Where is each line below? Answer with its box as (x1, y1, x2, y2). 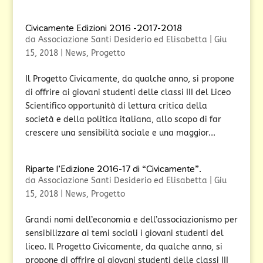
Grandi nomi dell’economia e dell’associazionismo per (25, 215, 238, 225)
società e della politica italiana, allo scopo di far (25, 114, 221, 124)
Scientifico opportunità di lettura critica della (25, 101, 207, 111)
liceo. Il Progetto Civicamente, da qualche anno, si (25, 242, 222, 252)
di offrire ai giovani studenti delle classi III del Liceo (25, 87, 231, 97)
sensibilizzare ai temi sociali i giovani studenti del (25, 228, 224, 238)
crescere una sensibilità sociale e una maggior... (25, 128, 215, 138)
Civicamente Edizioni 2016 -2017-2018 (25, 22, 182, 34)
